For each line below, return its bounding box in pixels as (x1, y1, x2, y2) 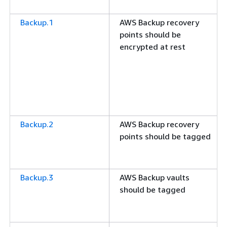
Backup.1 (20, 17, 53, 27)
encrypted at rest (120, 42, 185, 52)
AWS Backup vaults (120, 172, 190, 182)
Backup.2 (20, 119, 53, 129)
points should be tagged (120, 131, 211, 141)
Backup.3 (20, 172, 53, 182)
